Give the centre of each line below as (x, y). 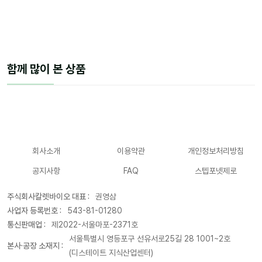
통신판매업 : (26, 225)
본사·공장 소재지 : (35, 246)
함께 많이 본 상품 (46, 69)
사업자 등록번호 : (34, 211)
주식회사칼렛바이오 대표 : (48, 196)
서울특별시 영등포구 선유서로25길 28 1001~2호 (150, 239)
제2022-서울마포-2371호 (95, 225)
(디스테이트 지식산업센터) (111, 253)
